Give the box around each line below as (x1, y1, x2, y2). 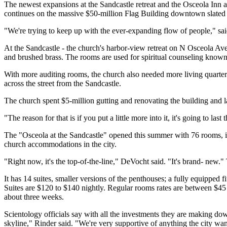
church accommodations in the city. (4, 139, 117, 148)
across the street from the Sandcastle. (4, 79, 121, 88)
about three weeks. (4, 192, 64, 201)
